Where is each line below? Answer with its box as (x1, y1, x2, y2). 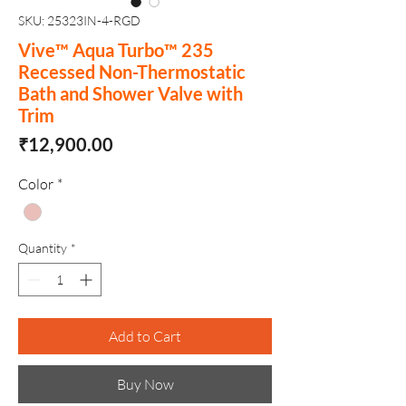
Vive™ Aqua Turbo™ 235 (18, 39, 214, 62)
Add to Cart (109, 327, 181, 346)
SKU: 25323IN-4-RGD (18, 13, 140, 29)
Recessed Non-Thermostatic (18, 61, 246, 83)
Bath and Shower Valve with (18, 82, 243, 105)
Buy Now (116, 375, 174, 394)
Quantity (18, 240, 67, 256)
